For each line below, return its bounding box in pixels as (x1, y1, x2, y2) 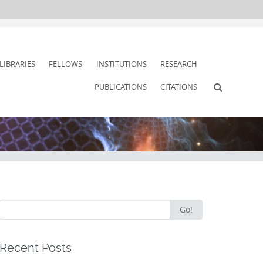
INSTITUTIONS (96, 59, 147, 69)
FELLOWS (49, 59, 83, 69)
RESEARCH (160, 59, 198, 69)
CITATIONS (160, 82, 198, 92)
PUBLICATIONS (94, 82, 147, 92)
